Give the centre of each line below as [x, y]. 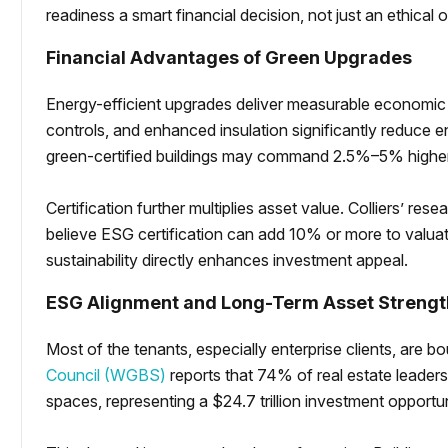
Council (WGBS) [106, 375]
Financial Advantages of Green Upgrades [229, 57]
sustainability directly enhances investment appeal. [227, 260]
